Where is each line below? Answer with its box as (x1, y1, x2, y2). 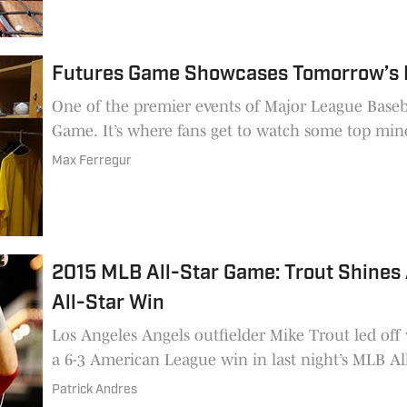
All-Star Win (52, 293, 165, 314)
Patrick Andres (52, 382, 138, 397)
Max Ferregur (52, 154, 133, 169)
